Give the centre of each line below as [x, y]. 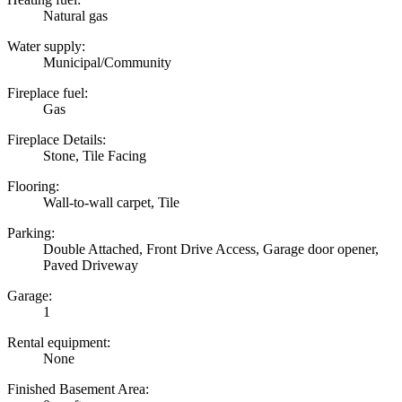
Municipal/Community [107, 62]
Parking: [31, 232]
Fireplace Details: [57, 139]
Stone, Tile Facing [95, 155]
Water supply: [46, 46]
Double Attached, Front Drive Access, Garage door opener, [211, 249]
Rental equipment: [59, 342]
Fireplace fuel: [48, 92]
